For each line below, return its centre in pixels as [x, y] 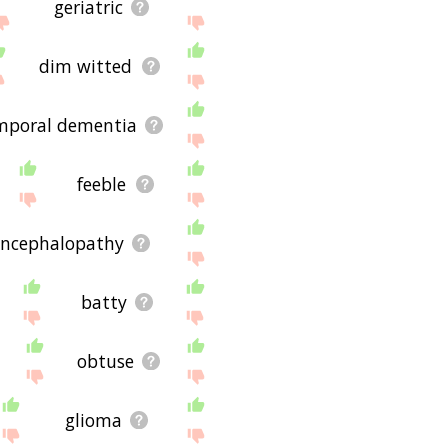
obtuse [105, 360]
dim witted [86, 65]
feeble [102, 183]
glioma [93, 419]
